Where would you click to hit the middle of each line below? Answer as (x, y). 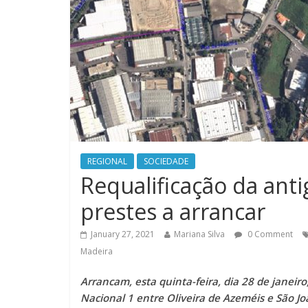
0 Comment (269, 234)
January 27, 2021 (123, 234)
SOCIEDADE (166, 161)
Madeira (97, 251)
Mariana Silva (199, 234)
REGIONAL (107, 161)
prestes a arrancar (173, 211)
